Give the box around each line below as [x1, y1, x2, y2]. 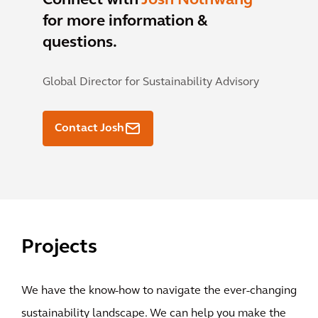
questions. [43, 35, 117, 51]
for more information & [43, 13, 207, 30]
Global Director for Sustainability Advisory [43, 77, 259, 88]
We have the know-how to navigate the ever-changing [21, 285, 297, 297]
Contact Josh [55, 123, 124, 134]
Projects [21, 238, 97, 258]
